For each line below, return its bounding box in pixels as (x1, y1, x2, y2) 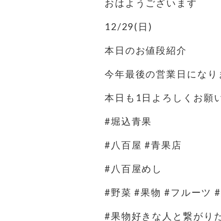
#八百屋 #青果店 (105, 140, 182, 150)
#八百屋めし (105, 163, 163, 174)
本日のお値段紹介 (105, 45, 187, 56)
